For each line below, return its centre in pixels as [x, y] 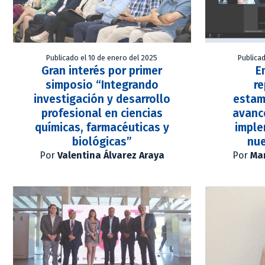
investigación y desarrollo [102, 99]
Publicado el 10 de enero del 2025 [102, 58]
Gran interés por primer [102, 71]
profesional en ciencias [102, 114]
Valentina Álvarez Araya [111, 156]
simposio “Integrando [102, 85]
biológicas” [102, 142]
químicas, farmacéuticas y [102, 128]
